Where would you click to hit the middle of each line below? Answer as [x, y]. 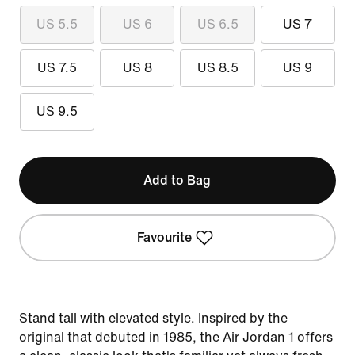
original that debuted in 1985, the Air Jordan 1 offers [176, 337]
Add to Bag [177, 180]
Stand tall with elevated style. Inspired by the [153, 318]
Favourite [165, 237]
